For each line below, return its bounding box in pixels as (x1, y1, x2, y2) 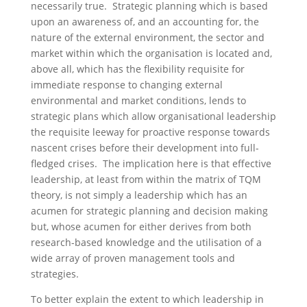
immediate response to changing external (30, 78, 223, 91)
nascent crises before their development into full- (30, 141, 259, 154)
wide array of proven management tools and (30, 251, 235, 265)
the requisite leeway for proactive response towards (30, 125, 270, 138)
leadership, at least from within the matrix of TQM (30, 173, 261, 186)
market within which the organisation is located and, (30, 47, 272, 60)
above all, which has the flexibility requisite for (30, 62, 245, 75)
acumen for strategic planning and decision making (30, 204, 268, 217)
